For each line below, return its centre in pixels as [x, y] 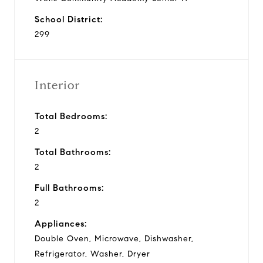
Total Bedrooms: [71, 116]
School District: [69, 19]
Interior [57, 85]
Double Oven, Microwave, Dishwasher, [114, 238]
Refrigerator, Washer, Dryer [92, 254]
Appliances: [61, 223]
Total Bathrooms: [73, 152]
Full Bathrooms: [69, 188]
